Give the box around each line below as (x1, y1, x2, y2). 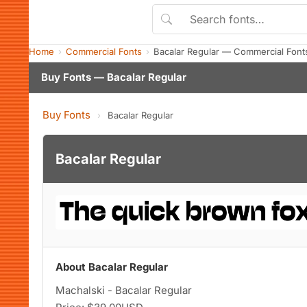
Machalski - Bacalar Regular (56, 284, 192, 297)
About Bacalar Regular (56, 260, 168, 274)
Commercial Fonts (66, 46, 142, 57)
